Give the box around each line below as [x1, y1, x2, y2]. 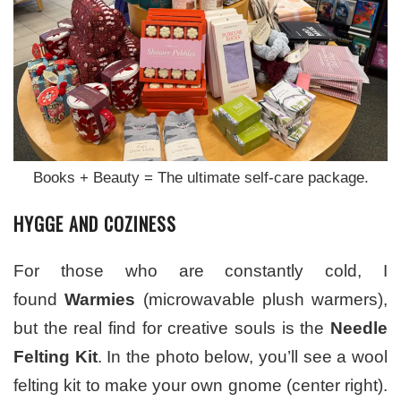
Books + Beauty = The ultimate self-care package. [32, 168, 369, 186]
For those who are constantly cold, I [13, 260, 388, 280]
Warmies [64, 289, 136, 309]
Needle [330, 318, 388, 337]
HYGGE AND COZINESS [13, 209, 176, 237]
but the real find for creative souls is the [13, 318, 330, 337]
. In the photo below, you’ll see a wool [97, 346, 388, 366]
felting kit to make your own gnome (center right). [13, 375, 388, 395]
